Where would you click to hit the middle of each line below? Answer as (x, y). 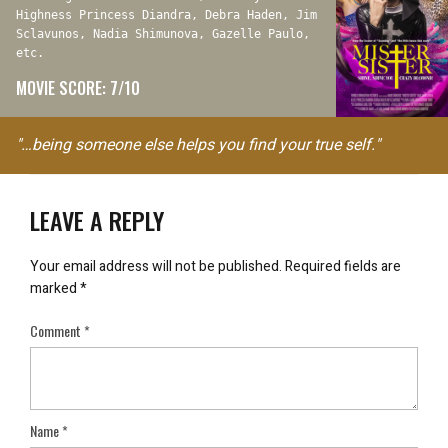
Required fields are (343, 266)
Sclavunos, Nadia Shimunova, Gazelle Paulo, (163, 34)
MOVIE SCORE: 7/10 (78, 88)
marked (55, 288)
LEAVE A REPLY (97, 220)
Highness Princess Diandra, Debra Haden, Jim (166, 15)
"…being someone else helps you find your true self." (198, 145)
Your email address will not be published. (156, 266)
